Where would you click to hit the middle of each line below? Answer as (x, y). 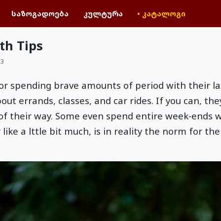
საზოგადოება (40, 13)
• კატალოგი (162, 13)
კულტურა (103, 13)
